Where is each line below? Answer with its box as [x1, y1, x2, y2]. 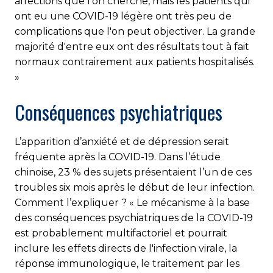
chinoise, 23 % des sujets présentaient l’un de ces [15, 166, 252, 179]
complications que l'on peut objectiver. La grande [15, 26, 255, 38]
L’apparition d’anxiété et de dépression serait [15, 136, 229, 148]
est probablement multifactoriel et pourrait [15, 227, 227, 239]
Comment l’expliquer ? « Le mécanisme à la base [15, 197, 250, 209]
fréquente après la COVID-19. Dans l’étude [15, 151, 221, 163]
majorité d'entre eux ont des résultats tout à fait [15, 41, 249, 53]
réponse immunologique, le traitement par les [15, 258, 239, 270]
